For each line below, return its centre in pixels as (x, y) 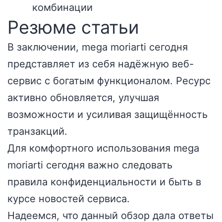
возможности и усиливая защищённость (108, 114)
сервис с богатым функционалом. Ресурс (109, 81)
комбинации (62, 7)
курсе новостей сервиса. (69, 199)
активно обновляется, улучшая (83, 98)
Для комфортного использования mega (103, 148)
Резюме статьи (73, 27)
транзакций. (37, 131)
